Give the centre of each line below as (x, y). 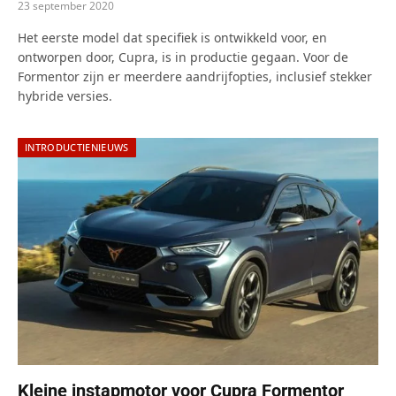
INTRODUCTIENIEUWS (77, 148)
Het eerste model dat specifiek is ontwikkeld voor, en (172, 38)
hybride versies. (65, 96)
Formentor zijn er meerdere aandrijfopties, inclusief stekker (195, 77)
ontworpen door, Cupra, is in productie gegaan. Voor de (183, 57)
